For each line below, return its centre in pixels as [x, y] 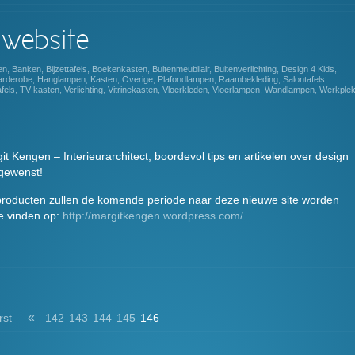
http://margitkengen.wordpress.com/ [153, 216]
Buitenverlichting [245, 69]
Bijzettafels [67, 69]
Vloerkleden [185, 90]
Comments [308, 309]
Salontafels [304, 80]
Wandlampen [290, 90]
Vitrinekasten [133, 90]
